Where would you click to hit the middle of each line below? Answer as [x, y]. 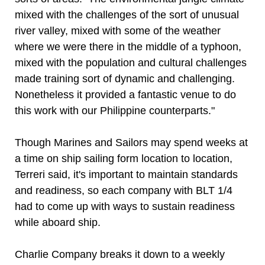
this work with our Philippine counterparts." [115, 111]
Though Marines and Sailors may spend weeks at [131, 143]
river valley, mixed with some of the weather [118, 31]
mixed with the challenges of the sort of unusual [127, 15]
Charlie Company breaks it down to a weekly [120, 254]
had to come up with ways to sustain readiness [125, 206]
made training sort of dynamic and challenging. [125, 79]
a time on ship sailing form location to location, [124, 159]
